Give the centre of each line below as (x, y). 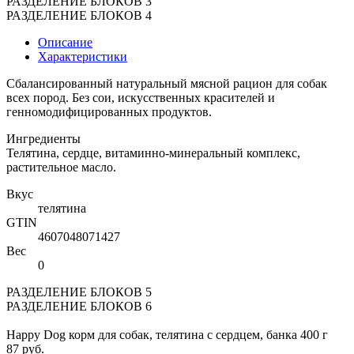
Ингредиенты (43, 139)
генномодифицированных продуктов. (109, 112)
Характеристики (83, 57)
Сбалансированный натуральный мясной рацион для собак (167, 84)
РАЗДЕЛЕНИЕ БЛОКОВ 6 (79, 307)
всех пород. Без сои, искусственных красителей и (141, 98)
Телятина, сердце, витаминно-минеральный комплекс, (153, 153)
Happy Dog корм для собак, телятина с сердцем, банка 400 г (167, 335)
